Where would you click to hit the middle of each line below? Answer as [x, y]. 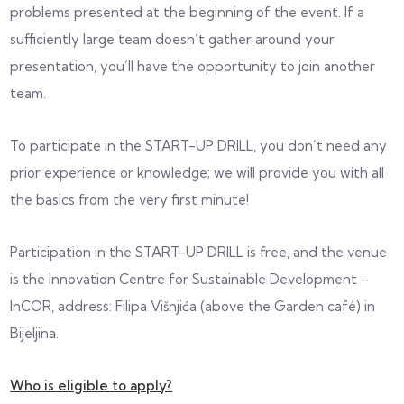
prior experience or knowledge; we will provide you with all [197, 172]
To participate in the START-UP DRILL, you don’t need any [199, 145]
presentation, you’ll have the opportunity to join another [193, 66]
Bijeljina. [35, 333]
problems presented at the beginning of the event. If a [188, 12]
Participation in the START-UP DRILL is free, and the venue [199, 252]
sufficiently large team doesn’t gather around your [173, 39]
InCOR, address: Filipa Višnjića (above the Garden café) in [193, 306]
